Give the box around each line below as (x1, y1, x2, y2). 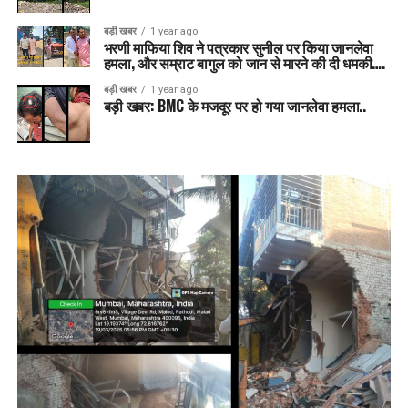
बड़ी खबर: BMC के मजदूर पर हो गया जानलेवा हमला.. (103, 94, 366, 117)
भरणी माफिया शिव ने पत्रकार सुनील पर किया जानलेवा (103, 36, 374, 58)
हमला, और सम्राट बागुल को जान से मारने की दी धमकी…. (103, 51, 385, 74)
